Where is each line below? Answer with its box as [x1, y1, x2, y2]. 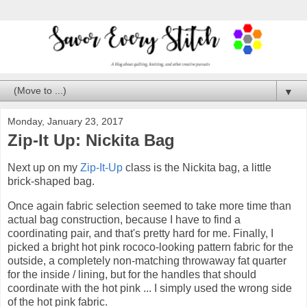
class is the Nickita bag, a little [123, 162, 271, 174]
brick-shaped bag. [8, 175, 95, 188]
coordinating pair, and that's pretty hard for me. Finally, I [8, 227, 273, 239]
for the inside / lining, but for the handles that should [8, 268, 256, 280]
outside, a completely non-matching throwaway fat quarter [8, 254, 286, 267]
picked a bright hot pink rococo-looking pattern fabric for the [8, 241, 293, 253]
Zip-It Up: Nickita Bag [8, 131, 175, 150]
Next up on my [8, 162, 80, 174]
